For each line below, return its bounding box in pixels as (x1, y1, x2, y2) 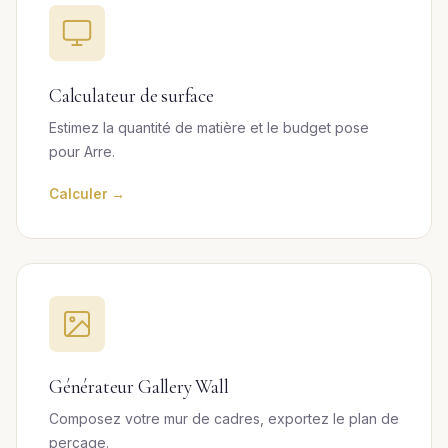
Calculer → (49, 186, 125, 202)
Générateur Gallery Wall (49, 375, 229, 399)
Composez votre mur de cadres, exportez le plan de (49, 410, 399, 427)
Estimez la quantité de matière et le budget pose (49, 119, 369, 136)
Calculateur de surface (49, 84, 214, 108)
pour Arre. (49, 143, 115, 160)
